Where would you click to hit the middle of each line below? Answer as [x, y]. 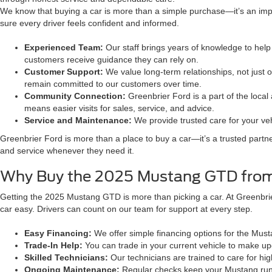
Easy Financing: [58, 233]
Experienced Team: [64, 47]
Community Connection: [76, 96]
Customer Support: [64, 72]
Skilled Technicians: [66, 257]
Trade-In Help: [55, 245]
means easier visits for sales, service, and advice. [119, 108]
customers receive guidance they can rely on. [111, 59]
